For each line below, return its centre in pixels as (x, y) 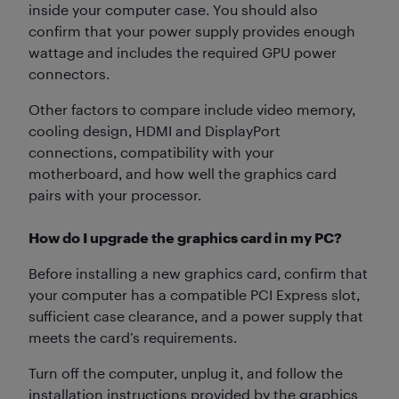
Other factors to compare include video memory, (192, 109)
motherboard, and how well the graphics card (183, 173)
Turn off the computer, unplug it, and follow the (186, 372)
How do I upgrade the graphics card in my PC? (185, 237)
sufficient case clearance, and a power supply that (196, 315)
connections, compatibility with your (151, 151)
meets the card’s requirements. (133, 337)
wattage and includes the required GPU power (183, 52)
